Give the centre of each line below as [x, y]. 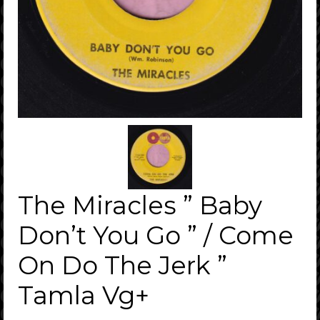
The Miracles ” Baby [140, 205]
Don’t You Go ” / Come [156, 235]
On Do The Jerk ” [122, 265]
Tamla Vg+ [84, 295]
